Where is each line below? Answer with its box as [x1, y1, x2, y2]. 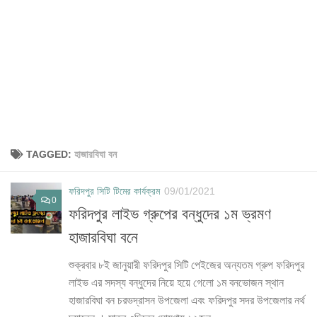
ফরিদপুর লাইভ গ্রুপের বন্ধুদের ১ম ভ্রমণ [69, 205, 271, 224]
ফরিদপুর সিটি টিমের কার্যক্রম [69, 185, 160, 197]
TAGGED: [26, 149, 74, 161]
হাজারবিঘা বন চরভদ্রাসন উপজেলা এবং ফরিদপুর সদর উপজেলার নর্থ [69, 294, 305, 307]
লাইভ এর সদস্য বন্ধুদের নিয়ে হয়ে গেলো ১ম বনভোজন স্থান [69, 277, 284, 289]
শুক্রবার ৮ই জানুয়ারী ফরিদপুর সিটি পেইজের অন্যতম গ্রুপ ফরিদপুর [69, 259, 304, 272]
